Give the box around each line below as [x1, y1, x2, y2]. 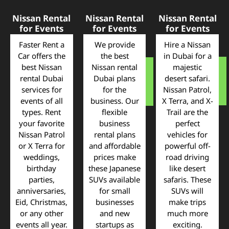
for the [103, 81, 126, 98]
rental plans [94, 126, 135, 143]
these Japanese [88, 160, 141, 177]
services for [21, 81, 62, 98]
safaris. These [164, 171, 212, 188]
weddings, [23, 149, 60, 166]
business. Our [90, 93, 139, 109]
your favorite [18, 115, 64, 132]
